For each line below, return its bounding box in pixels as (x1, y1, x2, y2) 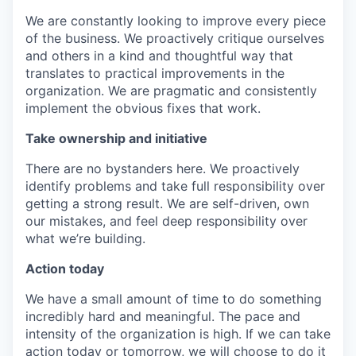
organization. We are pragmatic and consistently (25, 83, 317, 99)
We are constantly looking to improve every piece (25, 13, 326, 29)
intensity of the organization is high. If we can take (25, 326, 331, 342)
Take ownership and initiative (25, 130, 207, 147)
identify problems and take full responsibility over (25, 178, 325, 195)
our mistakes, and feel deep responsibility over (25, 213, 308, 230)
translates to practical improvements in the (25, 65, 284, 82)
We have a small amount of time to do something (25, 291, 322, 308)
